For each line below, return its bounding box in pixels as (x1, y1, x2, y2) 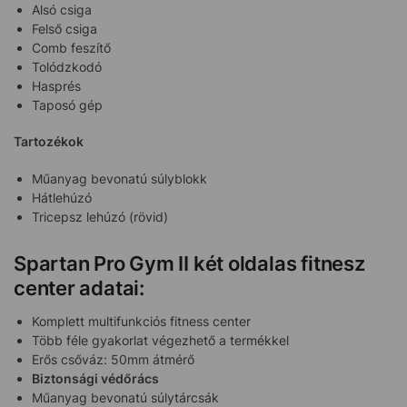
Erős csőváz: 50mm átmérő (32, 352, 194, 368)
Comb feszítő (32, 39, 111, 55)
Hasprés (32, 77, 81, 94)
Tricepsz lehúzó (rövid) (32, 208, 168, 224)
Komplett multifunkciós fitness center (32, 313, 251, 330)
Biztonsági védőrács (32, 371, 159, 387)
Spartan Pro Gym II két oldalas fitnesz (14, 252, 365, 276)
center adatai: (14, 276, 144, 301)
